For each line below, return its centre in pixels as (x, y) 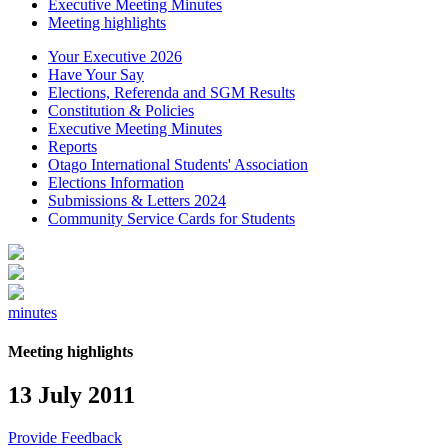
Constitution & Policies (121, 110)
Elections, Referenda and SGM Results (171, 92)
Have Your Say (96, 74)
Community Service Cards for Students (171, 218)
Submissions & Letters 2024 (137, 200)
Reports (72, 146)
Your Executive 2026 (115, 56)
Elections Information (116, 182)
